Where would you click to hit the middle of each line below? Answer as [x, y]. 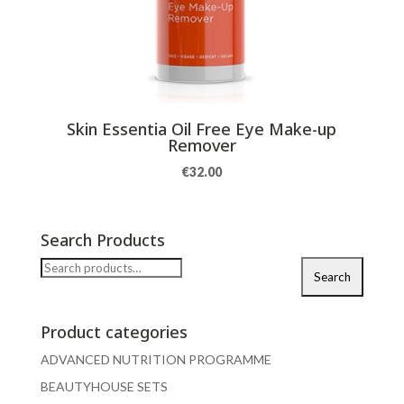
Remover [202, 146]
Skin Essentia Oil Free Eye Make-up [202, 129]
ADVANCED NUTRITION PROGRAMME [156, 360]
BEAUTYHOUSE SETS [104, 387]
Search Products [102, 240]
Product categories [114, 332]
